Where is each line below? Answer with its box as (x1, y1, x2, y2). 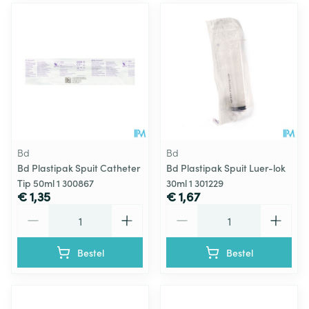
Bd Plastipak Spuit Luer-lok (166, 160, 286, 175)
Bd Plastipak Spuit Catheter (17, 160, 141, 175)
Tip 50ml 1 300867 (17, 175, 94, 190)
